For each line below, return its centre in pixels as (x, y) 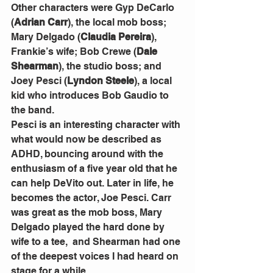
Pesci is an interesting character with (97, 124)
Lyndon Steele (101, 80)
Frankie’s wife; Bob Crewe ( (74, 51)
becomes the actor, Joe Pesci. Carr (92, 197)
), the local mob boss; (118, 22)
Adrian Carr (41, 22)
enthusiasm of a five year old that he (95, 168)
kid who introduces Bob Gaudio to (91, 95)
